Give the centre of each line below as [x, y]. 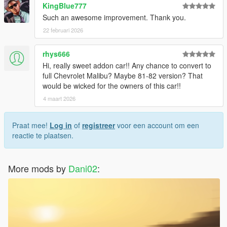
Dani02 [83, 168]
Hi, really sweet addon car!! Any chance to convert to [127, 66]
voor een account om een [157, 125]
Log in [61, 125]
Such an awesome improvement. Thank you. [114, 17]
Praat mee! [31, 125]
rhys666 [56, 54]
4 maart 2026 [59, 99]
